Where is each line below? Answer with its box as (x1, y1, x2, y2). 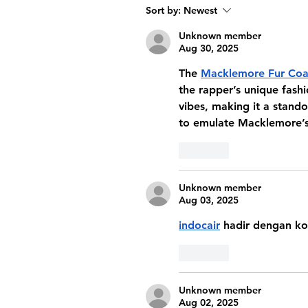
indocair (179, 219, 220, 232)
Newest (184, 4, 217, 16)
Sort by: (146, 4, 181, 16)
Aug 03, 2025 (179, 194, 239, 206)
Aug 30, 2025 (179, 42, 239, 54)
